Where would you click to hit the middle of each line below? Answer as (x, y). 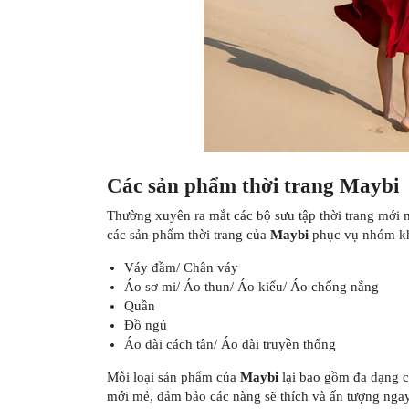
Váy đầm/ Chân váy (181, 268)
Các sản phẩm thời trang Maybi (253, 185)
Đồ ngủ (145, 325)
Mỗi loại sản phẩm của (173, 378)
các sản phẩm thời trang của (189, 235)
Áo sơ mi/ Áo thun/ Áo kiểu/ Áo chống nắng (251, 287)
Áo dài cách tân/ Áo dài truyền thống (230, 345)
